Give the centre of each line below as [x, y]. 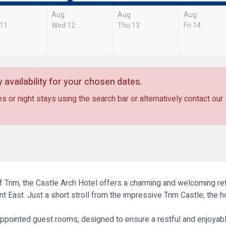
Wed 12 [64, 25]
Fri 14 [192, 25]
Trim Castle [184, 195]
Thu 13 [129, 25]
